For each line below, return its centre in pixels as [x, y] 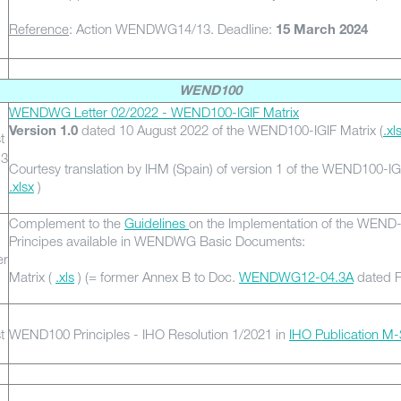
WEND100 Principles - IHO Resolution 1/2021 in [149, 334]
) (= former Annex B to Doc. [157, 277]
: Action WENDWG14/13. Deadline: [172, 29]
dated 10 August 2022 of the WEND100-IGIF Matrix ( [230, 130]
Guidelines [157, 223]
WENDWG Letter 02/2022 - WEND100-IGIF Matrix [154, 112]
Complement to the [67, 223]
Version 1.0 [43, 132]
